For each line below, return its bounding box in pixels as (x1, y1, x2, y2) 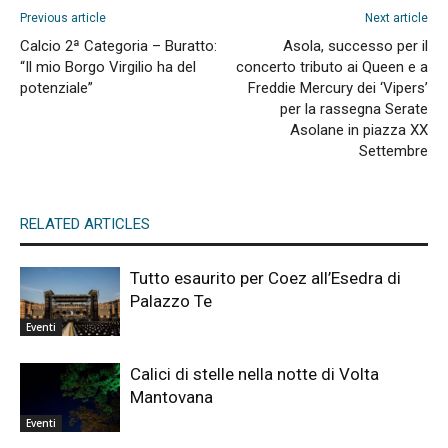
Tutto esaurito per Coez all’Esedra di (130, 268, 401, 288)
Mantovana (130, 387, 213, 407)
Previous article (20, 11, 106, 25)
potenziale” (20, 79, 93, 97)
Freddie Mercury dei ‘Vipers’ (248, 79, 428, 97)
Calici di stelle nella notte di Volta (130, 364, 379, 384)
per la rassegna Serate (280, 100, 428, 118)
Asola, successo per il (283, 37, 428, 55)
